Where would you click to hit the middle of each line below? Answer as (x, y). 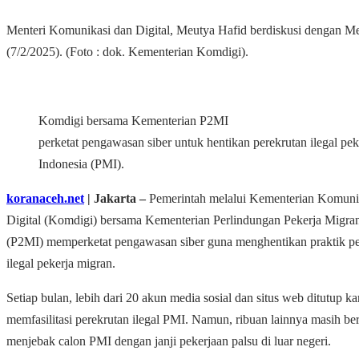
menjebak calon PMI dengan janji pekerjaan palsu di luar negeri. (169, 341)
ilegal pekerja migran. (61, 264)
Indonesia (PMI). (81, 164)
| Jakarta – (115, 199)
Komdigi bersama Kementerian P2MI (133, 121)
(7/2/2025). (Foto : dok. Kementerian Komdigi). (127, 52)
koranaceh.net (45, 199)
